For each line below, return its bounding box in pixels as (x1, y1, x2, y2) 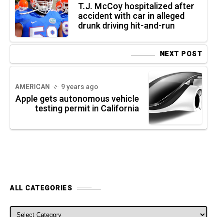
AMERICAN (15, 82, 50, 93)
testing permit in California (35, 102, 139, 116)
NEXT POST (159, 49, 202, 60)
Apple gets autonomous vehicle (15, 93, 139, 106)
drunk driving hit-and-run (78, 19, 175, 33)
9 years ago (61, 82, 98, 93)
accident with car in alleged (78, 10, 185, 23)
